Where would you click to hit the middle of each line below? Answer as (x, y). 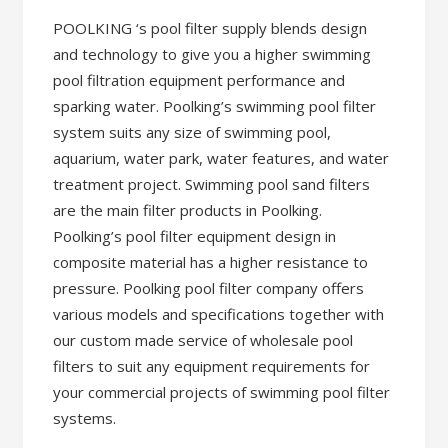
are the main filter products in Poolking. (188, 210)
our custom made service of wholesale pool (203, 340)
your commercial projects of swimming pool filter (222, 392)
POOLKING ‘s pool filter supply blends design (210, 28)
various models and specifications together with (219, 314)
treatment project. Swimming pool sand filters (212, 184)
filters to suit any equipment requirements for (212, 366)
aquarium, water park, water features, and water (221, 158)
